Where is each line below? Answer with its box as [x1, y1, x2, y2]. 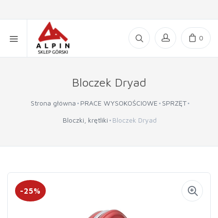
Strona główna [30, 99, 76, 107]
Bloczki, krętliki [63, 116, 108, 124]
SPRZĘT [162, 99, 186, 107]
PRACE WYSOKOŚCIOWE [80, 99, 158, 107]
